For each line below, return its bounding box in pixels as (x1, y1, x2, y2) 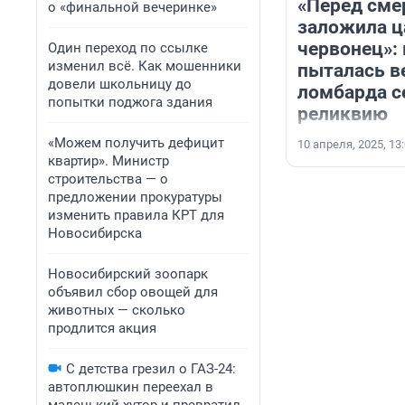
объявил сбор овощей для (48, 284, 218, 300)
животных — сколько (48, 302, 185, 318)
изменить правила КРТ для (48, 207, 224, 223)
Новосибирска (48, 225, 142, 241)
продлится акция (48, 320, 156, 336)
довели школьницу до (48, 76, 192, 92)
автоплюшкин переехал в (48, 379, 213, 395)
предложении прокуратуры (48, 189, 222, 205)
